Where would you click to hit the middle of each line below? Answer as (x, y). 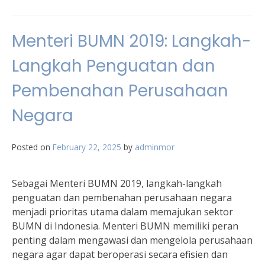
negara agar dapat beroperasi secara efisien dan (120, 254)
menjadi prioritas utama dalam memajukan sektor (122, 212)
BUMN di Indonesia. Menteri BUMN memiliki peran (125, 226)
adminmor (155, 147)
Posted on (32, 147)
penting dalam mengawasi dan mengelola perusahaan (132, 240)
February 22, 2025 (87, 147)
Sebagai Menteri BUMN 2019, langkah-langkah (117, 183)
